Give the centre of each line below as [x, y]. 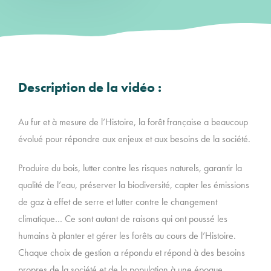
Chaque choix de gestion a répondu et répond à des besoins [132, 253]
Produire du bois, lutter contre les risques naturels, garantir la [130, 168]
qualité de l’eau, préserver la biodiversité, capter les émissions [134, 185]
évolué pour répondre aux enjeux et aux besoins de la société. [134, 139]
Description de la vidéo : [90, 87]
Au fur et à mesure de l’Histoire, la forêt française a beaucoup [133, 122]
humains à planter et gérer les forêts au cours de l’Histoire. [127, 236]
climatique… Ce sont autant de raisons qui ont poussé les [123, 219]
